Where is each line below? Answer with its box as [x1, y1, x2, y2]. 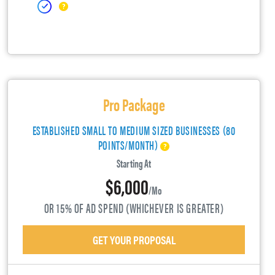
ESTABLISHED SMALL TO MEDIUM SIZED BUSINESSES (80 [32, 120, 236, 139]
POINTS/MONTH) [98, 135, 161, 153]
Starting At [117, 155, 151, 171]
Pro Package [103, 91, 165, 116]
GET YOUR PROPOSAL [92, 231, 176, 247]
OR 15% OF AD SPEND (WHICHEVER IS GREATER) [44, 198, 224, 217]
